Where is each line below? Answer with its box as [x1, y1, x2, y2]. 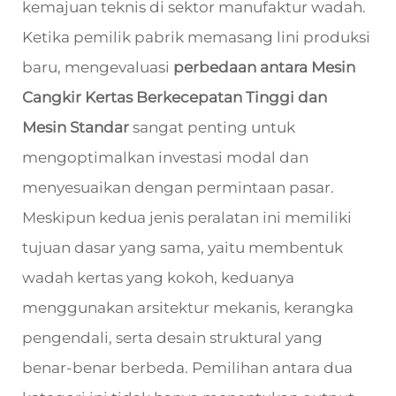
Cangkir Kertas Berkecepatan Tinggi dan [22, 88, 327, 106]
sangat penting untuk [133, 118, 295, 136]
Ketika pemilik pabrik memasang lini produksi [22, 28, 370, 46]
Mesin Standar [22, 118, 133, 136]
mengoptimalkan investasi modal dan [22, 148, 308, 166]
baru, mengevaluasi [22, 58, 173, 76]
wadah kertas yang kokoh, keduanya [22, 269, 294, 286]
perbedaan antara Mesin [173, 58, 355, 76]
